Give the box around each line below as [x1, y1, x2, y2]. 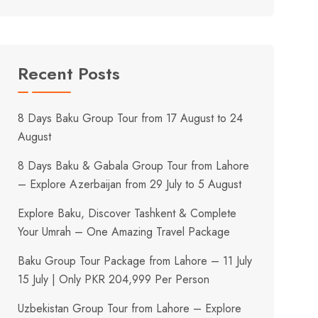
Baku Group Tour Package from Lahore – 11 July [18, 252, 253, 269]
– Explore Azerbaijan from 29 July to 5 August [18, 175, 242, 192]
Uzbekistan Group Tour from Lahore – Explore [18, 300, 242, 317]
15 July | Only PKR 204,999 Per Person [18, 270, 210, 287]
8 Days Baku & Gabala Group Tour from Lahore [18, 157, 250, 174]
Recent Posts [18, 60, 121, 86]
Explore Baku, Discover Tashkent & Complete [18, 204, 237, 221]
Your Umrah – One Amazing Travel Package [18, 223, 231, 240]
